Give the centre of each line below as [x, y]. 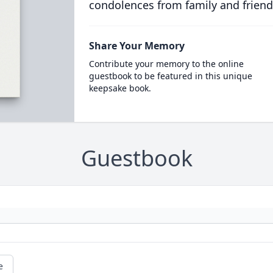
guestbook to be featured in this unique [170, 76]
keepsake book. [120, 88]
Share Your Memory [136, 46]
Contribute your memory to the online [166, 64]
